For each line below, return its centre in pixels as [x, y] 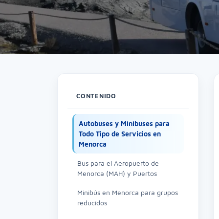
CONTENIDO [97, 96]
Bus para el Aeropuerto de [118, 163]
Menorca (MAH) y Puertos [117, 173]
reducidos [92, 203]
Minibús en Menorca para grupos [128, 192]
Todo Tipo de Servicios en [120, 134]
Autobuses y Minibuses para [124, 123]
